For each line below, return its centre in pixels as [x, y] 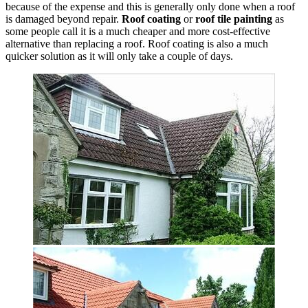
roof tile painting [235, 19]
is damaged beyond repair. [64, 19]
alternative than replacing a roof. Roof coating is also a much [137, 43]
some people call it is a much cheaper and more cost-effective [138, 31]
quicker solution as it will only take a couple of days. [119, 56]
